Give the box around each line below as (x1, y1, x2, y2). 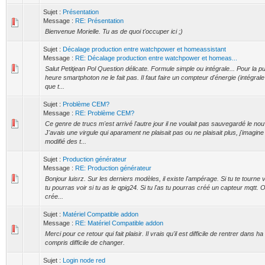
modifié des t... (45, 138, 86, 145)
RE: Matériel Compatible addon (75, 219, 163, 227)
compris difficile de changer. (45, 239, 125, 246)
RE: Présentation (75, 17, 124, 24)
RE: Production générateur (75, 164, 151, 172)
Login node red (63, 257, 105, 264)
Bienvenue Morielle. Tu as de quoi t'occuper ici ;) (45, 28, 183, 35)
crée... (45, 193, 63, 200)
